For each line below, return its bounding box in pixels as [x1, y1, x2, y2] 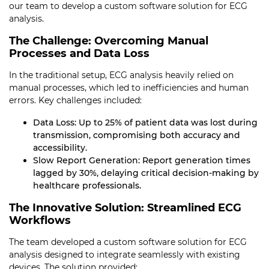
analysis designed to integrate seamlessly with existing [9, 249, 240, 260]
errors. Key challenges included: [9, 95, 142, 106]
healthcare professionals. [33, 180, 141, 191]
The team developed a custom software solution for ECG [9, 237, 247, 247]
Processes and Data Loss [9, 47, 150, 60]
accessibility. [33, 142, 87, 153]
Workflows [9, 214, 71, 227]
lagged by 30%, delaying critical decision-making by [33, 168, 259, 178]
